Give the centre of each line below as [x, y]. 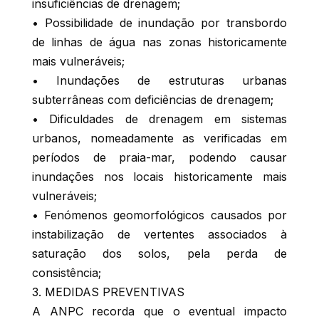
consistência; [66, 273]
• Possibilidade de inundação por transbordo [159, 23]
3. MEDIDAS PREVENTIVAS [108, 292]
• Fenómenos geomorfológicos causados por [159, 215]
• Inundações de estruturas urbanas [159, 81]
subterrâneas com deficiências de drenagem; [152, 100]
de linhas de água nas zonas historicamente [159, 42]
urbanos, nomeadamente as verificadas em [159, 138]
